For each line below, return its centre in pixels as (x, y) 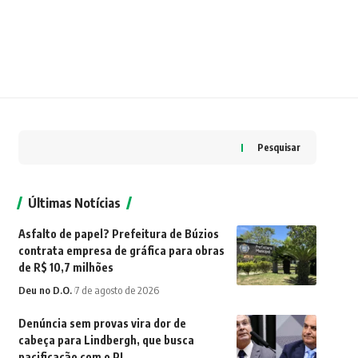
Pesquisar (278, 148)
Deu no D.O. (45, 290)
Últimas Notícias (74, 203)
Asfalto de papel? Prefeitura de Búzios (118, 234)
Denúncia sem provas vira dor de (102, 324)
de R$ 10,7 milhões (66, 268)
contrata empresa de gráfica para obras (121, 251)
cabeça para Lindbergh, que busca (106, 340)
